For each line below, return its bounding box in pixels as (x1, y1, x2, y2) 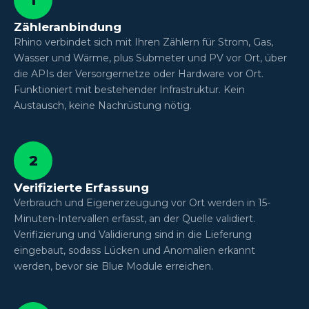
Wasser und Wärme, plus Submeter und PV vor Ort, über (14, 51, 287, 64)
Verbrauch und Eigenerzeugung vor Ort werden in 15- (14, 196, 270, 209)
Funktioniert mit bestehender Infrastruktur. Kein (14, 83, 245, 96)
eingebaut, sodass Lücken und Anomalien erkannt (14, 243, 255, 257)
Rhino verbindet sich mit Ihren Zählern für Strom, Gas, (14, 35, 273, 48)
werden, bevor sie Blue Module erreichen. (14, 259, 213, 272)
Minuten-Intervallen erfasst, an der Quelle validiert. (14, 212, 255, 225)
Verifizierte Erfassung (14, 180, 149, 195)
